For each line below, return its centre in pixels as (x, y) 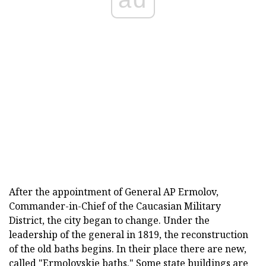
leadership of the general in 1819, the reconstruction (129, 235)
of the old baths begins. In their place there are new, (128, 249)
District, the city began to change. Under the (109, 221)
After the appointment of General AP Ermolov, (114, 192)
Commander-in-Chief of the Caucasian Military (115, 206)
